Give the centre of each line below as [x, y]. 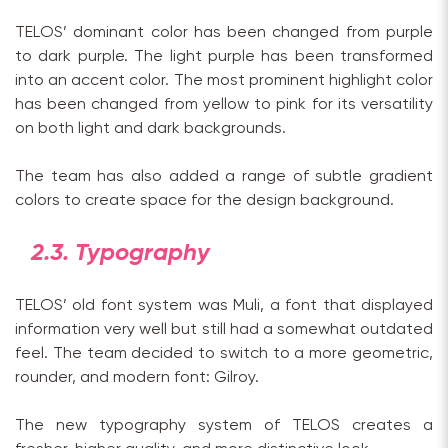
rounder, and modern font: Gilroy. [137, 377]
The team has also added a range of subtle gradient [224, 176]
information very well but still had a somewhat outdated [224, 329]
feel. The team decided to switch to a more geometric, [224, 353]
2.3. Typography [120, 253]
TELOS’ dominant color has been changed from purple [224, 32]
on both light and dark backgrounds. [150, 128]
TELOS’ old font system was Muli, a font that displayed [224, 305]
